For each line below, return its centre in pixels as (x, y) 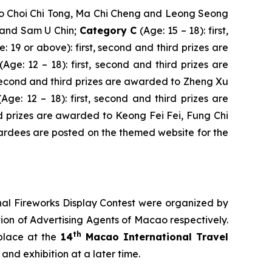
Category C (108, 31)
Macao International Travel (155, 237)
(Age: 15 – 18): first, (183, 31)
